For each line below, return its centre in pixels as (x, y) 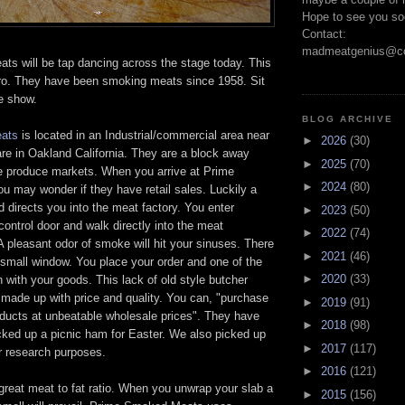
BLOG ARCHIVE (348, 118)
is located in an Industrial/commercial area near (144, 135)
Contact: (324, 33)
